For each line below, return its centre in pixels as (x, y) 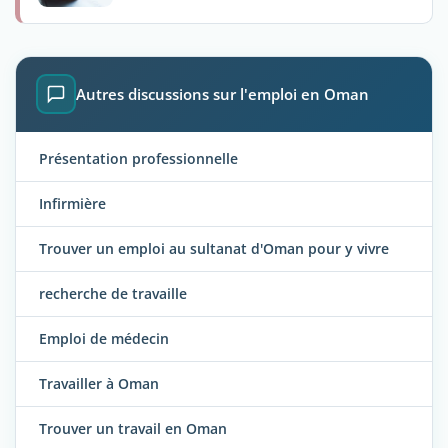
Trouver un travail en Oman (133, 428)
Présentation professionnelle (138, 158)
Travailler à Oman (99, 383)
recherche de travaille (113, 293)
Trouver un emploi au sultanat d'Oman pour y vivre (214, 248)
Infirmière (72, 203)
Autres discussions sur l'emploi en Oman (222, 94)
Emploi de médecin (104, 338)
